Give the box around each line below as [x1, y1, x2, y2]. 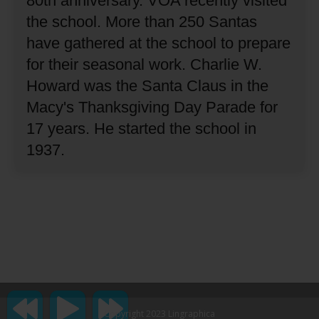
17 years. [26, 119, 90, 137]
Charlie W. [190, 55, 263, 73]
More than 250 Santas [105, 12, 258, 31]
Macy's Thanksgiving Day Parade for [26, 98, 278, 116]
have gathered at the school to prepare [26, 33, 291, 52]
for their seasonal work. [26, 55, 187, 73]
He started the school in [94, 119, 257, 137]
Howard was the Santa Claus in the [26, 76, 269, 95]
